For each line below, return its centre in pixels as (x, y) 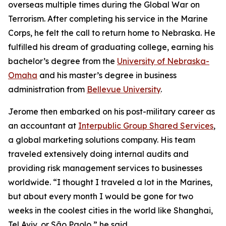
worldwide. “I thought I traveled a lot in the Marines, (110, 182)
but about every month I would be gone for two (101, 196)
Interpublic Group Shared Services (146, 126)
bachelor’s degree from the (63, 61)
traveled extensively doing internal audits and (98, 154)
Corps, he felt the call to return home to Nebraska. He (112, 33)
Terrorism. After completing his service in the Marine (108, 19)
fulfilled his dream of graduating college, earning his (111, 47)
